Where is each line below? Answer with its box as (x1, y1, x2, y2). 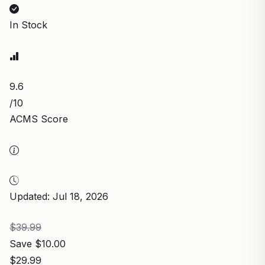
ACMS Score (9, 112, 68, 125)
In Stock (9, 18, 47, 31)
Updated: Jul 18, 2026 (9, 190, 108, 202)
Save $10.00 (9, 237, 66, 250)
